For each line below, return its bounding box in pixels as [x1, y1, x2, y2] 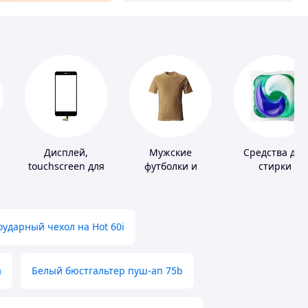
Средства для [243, 146, 307, 159]
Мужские [149, 146, 192, 159]
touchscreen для [27, 159, 104, 173]
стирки [258, 159, 291, 173]
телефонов [41, 173, 91, 187]
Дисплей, [44, 146, 88, 159]
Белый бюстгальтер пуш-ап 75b [32, 264, 183, 278]
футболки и [144, 159, 197, 173]
